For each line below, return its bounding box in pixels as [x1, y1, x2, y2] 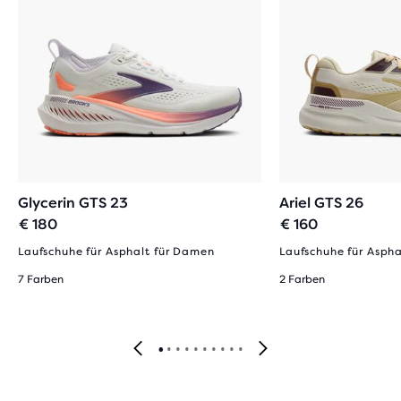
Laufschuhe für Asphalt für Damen [18, 245, 215, 258]
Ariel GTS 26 [279, 194, 363, 211]
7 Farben [18, 273, 64, 286]
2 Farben [279, 273, 325, 286]
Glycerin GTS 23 [18, 194, 128, 211]
